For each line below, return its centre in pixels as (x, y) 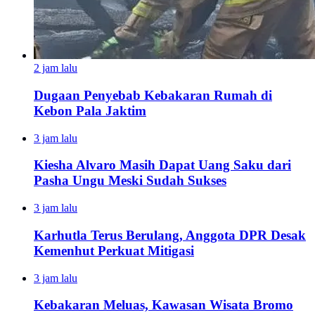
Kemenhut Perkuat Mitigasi (114, 250)
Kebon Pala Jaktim (90, 110)
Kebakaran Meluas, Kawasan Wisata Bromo (163, 305)
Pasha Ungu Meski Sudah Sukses (130, 181)
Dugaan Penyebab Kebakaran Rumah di (153, 95)
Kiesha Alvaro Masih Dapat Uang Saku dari (162, 165)
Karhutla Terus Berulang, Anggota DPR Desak (170, 235)
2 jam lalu (56, 68)
